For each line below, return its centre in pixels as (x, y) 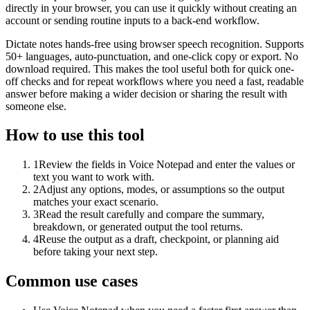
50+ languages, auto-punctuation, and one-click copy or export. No (152, 56)
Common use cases (72, 281)
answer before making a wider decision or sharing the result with (146, 93)
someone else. (36, 106)
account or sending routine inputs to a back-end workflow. (133, 20)
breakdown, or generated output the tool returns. (138, 227)
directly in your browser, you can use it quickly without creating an (151, 8)
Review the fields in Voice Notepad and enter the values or (167, 165)
